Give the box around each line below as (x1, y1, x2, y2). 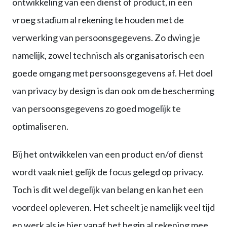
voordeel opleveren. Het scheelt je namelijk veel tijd (12, 202, 215, 213)
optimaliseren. (12, 121, 68, 132)
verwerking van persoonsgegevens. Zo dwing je (12, 32, 200, 44)
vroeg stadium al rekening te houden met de (12, 14, 184, 26)
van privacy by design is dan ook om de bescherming (12, 85, 214, 97)
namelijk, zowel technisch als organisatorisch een (12, 50, 204, 61)
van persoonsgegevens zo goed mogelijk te (12, 103, 181, 115)
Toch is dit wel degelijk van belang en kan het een (12, 184, 203, 196)
